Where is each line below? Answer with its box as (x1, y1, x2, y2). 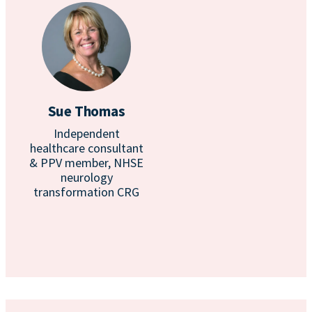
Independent (53, 125, 120, 141)
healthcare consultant (29, 140, 143, 156)
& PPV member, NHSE (29, 155, 143, 171)
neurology (60, 169, 113, 185)
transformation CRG (33, 184, 139, 200)
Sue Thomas (47, 102, 125, 120)
